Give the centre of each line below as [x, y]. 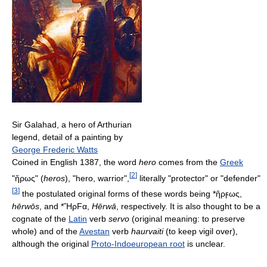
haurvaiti [147, 231]
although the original [52, 243]
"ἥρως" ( [28, 178]
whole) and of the [46, 231]
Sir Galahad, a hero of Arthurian [72, 124]
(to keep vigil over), [201, 231]
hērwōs [26, 206]
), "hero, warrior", [97, 178]
